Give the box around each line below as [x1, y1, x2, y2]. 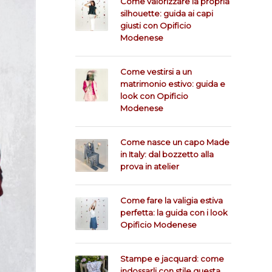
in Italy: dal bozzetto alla [120, 149, 214, 159]
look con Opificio [120, 91, 188, 101]
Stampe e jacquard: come [120, 254, 224, 263]
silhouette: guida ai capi [120, 8, 213, 18]
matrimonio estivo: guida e [120, 79, 225, 89]
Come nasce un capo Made [120, 137, 229, 147]
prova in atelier [120, 161, 179, 171]
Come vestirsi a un [120, 67, 192, 76]
